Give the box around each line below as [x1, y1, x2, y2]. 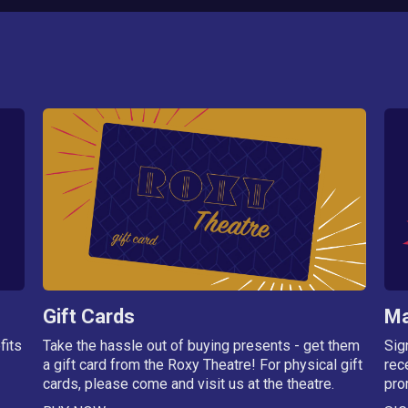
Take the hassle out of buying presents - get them [42, 336, 360, 354]
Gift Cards [42, 304, 135, 328]
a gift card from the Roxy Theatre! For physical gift [42, 355, 362, 373]
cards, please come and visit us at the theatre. [42, 374, 334, 393]
